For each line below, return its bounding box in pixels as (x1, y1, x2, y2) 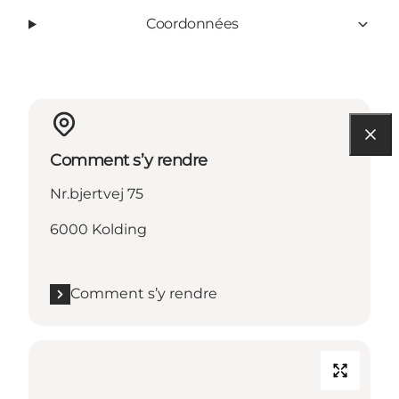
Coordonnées (146, 15, 239, 33)
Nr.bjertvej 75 (50, 185, 143, 203)
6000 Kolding (50, 221, 147, 239)
